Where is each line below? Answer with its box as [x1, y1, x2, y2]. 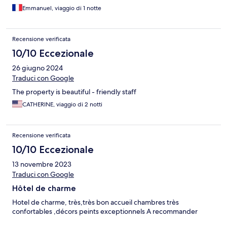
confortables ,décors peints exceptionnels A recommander [12, 206, 198, 216]
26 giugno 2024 [12, 63, 63, 72]
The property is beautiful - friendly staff [12, 87, 136, 96]
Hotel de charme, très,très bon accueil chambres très [12, 197, 179, 207]
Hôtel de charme [12, 183, 76, 193]
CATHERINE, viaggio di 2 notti [22, 100, 102, 108]
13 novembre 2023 [12, 159, 71, 169]
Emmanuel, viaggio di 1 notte [22, 4, 101, 12]
